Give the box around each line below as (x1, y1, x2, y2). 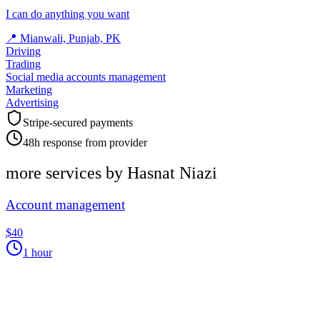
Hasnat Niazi (127, 164, 217, 183)
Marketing (6, 84, 52, 96)
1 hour (23, 246, 52, 259)
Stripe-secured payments (23, 116, 133, 129)
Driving (6, 45, 41, 58)
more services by (6, 164, 127, 183)
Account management (6, 197, 125, 213)
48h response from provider (23, 136, 147, 149)
